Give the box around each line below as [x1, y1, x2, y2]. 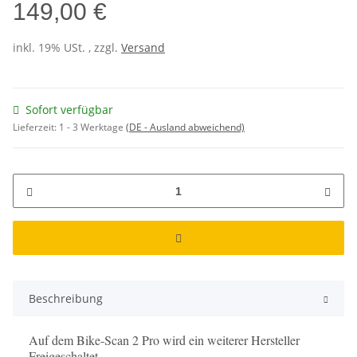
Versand [121, 40, 165, 56]
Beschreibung [29, 291, 103, 307]
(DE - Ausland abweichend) [126, 120, 245, 135]
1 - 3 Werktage [59, 120, 126, 135]
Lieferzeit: [13, 120, 59, 135]
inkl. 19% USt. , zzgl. [13, 40, 121, 56]
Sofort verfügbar [25, 102, 113, 118]
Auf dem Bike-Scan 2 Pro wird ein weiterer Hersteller [29, 331, 300, 349]
